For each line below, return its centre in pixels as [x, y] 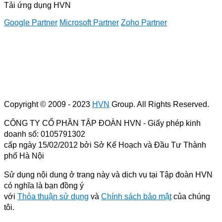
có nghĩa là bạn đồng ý [44, 186]
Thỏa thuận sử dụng [53, 197]
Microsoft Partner [89, 23]
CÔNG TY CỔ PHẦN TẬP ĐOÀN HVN [73, 123]
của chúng [191, 197]
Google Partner [31, 23]
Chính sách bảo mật [136, 197]
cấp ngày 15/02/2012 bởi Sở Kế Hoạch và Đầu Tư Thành [105, 145]
